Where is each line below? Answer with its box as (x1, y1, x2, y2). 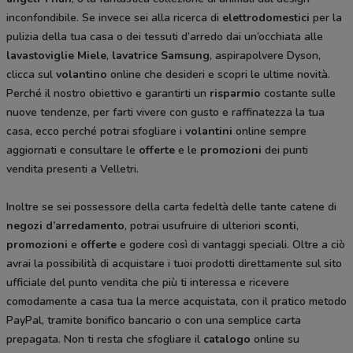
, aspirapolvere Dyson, (210, 48, 321, 64)
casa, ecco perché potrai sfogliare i (6, 124, 185, 139)
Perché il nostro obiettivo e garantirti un (6, 86, 210, 102)
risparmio (210, 86, 261, 102)
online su (254, 332, 299, 347)
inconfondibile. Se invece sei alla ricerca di (6, 10, 219, 26)
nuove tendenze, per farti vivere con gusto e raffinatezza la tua (6, 105, 325, 121)
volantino (56, 67, 107, 83)
